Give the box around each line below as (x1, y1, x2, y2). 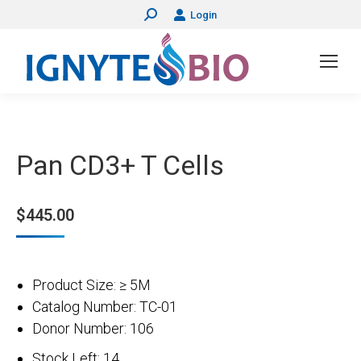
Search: (143, 9, 180, 21)
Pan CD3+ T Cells (16, 149, 224, 181)
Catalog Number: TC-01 (32, 298, 210, 315)
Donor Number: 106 (32, 320, 186, 337)
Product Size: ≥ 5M (32, 276, 180, 293)
